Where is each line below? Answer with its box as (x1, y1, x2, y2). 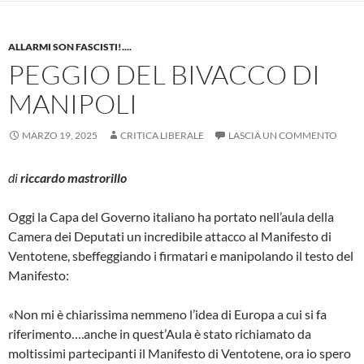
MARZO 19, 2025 (22, 128, 97, 141)
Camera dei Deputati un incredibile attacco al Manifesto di (8, 227, 331, 244)
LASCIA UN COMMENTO (228, 128, 337, 141)
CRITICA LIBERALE (120, 128, 204, 141)
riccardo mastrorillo (20, 169, 127, 185)
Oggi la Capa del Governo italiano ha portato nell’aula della (8, 208, 334, 224)
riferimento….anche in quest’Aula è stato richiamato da (8, 325, 311, 341)
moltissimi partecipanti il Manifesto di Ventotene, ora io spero (8, 344, 351, 361)
